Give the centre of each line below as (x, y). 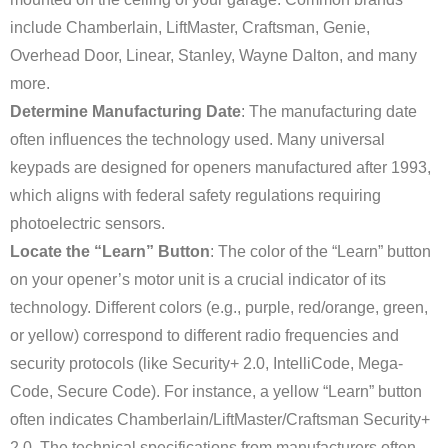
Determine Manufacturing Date (125, 112)
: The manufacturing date (329, 112)
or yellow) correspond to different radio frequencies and (204, 336)
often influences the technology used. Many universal (197, 140)
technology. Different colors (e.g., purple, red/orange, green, (219, 308)
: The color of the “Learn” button (320, 252)
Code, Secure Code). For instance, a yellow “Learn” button (216, 392)
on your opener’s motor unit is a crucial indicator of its (198, 280)
